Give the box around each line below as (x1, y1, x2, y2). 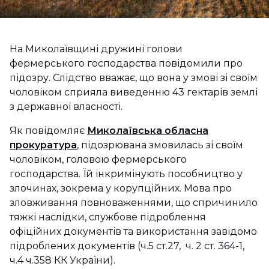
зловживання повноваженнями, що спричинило (10, 197, 258, 208)
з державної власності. (10, 101, 125, 112)
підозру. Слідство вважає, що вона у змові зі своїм (10, 72, 258, 83)
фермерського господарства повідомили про (10, 58, 243, 69)
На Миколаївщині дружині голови (10, 43, 183, 55)
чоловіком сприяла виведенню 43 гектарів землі (10, 86, 258, 98)
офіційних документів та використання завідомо (10, 226, 257, 237)
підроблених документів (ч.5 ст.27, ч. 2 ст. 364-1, (10, 240, 244, 252)
